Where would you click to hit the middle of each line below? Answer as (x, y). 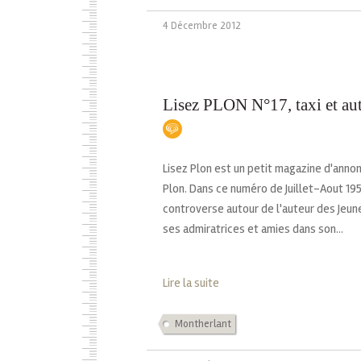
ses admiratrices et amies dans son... (253, 229)
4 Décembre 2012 (202, 25)
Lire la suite (191, 283)
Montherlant (203, 324)
